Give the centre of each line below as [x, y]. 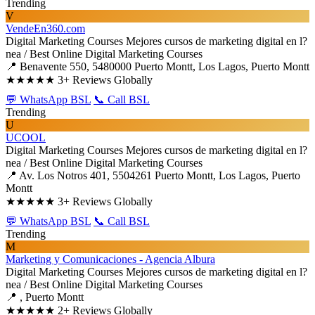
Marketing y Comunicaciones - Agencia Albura [110, 259]
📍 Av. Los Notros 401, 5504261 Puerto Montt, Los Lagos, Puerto [153, 175]
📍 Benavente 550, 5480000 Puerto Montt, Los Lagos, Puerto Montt [157, 66]
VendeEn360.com [45, 28]
